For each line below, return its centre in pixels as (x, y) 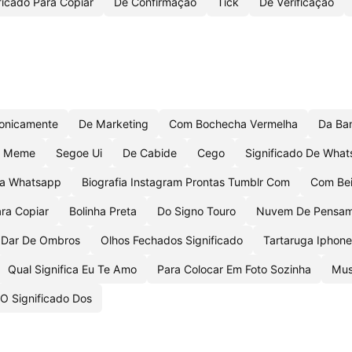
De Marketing (114, 124)
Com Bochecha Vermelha (233, 124)
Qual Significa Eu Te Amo (72, 269)
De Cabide (150, 153)
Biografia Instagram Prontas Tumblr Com (186, 182)
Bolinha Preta (103, 211)
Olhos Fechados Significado (172, 240)
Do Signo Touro (196, 211)
